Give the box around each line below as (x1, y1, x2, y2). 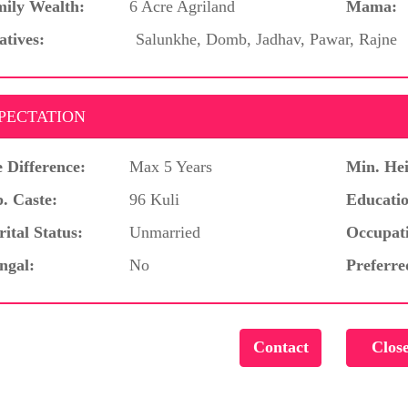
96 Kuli (129, 189, 180, 209)
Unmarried (129, 222, 201, 241)
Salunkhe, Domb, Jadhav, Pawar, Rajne (135, 29, 397, 48)
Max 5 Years (129, 157, 213, 176)
